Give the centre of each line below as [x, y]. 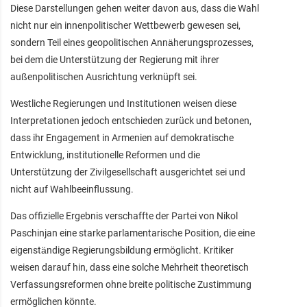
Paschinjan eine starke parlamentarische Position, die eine [133, 233]
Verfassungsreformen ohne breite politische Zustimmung [131, 284]
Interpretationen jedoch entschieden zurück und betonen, [131, 120]
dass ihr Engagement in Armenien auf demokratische [122, 137]
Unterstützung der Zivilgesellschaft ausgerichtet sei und [128, 172]
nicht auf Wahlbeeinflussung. [72, 189]
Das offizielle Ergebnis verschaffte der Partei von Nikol [124, 216]
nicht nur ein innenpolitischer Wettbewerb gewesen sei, [125, 25]
